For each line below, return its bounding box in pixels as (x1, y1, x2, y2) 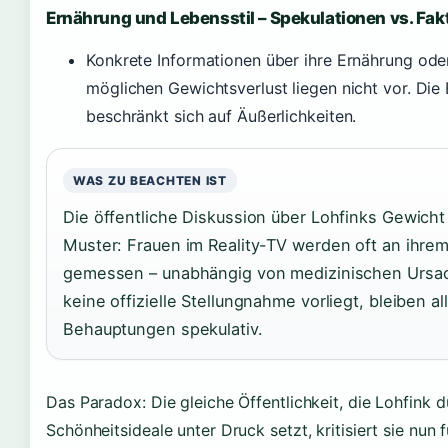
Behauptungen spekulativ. (63, 319, 263, 339)
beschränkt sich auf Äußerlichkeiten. (86, 106, 357, 126)
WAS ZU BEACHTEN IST (73, 173, 227, 188)
